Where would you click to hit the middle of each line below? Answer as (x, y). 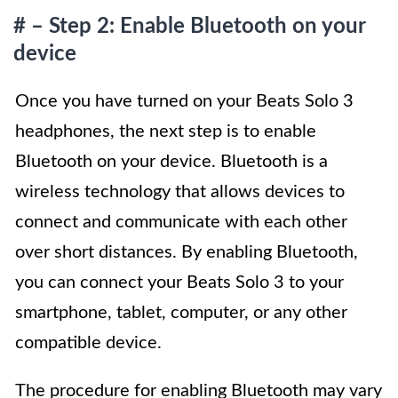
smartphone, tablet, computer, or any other (181, 313)
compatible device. (88, 343)
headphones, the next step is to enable (166, 132)
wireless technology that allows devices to (180, 192)
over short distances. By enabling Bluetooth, (187, 253)
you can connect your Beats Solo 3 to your (179, 283)
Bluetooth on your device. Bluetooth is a (171, 162)
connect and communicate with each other (181, 223)
